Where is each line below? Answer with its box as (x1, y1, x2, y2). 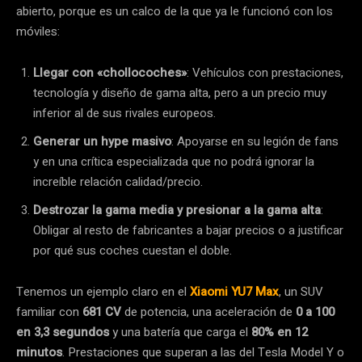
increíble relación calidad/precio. (33, 172, 203, 191)
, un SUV (279, 282, 323, 301)
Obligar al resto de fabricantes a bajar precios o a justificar (33, 221, 343, 239)
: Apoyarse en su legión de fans (171, 132, 339, 150)
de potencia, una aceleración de (121, 302, 296, 321)
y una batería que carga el (109, 322, 251, 341)
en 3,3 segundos (16, 322, 109, 341)
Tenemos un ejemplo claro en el (16, 282, 190, 301)
